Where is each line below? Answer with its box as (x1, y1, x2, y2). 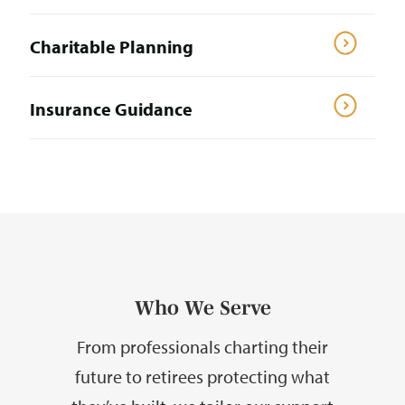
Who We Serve (134, 296, 271, 318)
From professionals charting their (77, 335, 328, 358)
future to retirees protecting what (75, 365, 330, 388)
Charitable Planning (30, 35, 193, 58)
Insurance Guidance (30, 98, 193, 120)
